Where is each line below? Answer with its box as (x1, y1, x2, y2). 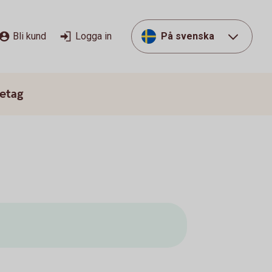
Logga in (75, 30, 112, 42)
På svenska (161, 30, 214, 42)
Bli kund (13, 30, 46, 42)
